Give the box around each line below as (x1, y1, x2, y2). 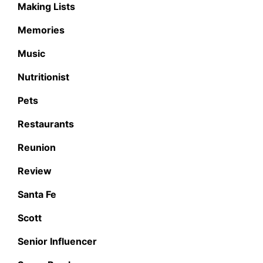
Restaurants (18, 117, 74, 130)
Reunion (18, 141, 56, 153)
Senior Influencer (18, 235, 97, 247)
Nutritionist (18, 70, 69, 83)
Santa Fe (18, 188, 56, 200)
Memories (18, 23, 65, 36)
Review (18, 164, 52, 177)
